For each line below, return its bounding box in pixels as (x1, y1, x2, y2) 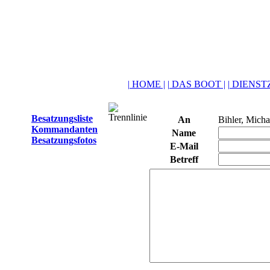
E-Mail (169, 141, 198, 151)
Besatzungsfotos (31, 135, 96, 145)
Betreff (169, 154, 198, 165)
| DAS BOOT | (167, 79, 225, 89)
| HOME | (127, 79, 165, 89)
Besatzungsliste (31, 113, 93, 124)
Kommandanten (31, 124, 98, 134)
